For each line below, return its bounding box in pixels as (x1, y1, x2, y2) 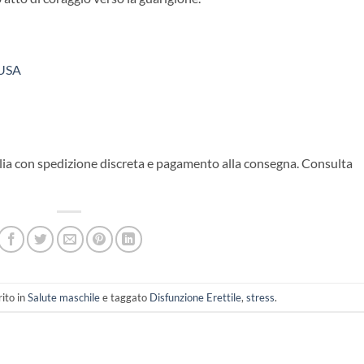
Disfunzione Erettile (149, 290, 241, 304)
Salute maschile (27, 290, 100, 304)
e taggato (99, 290, 149, 304)
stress (245, 290, 275, 304)
